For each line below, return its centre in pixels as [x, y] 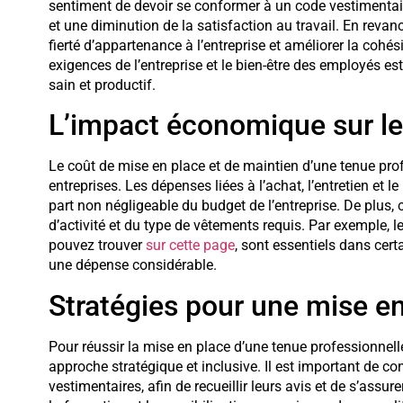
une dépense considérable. [132, 265]
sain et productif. [102, 85]
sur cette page [190, 246]
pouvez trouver [97, 246]
